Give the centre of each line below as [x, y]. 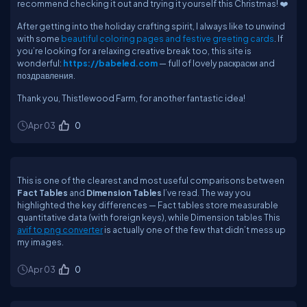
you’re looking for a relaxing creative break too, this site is [134, 51]
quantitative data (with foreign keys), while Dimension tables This [149, 217]
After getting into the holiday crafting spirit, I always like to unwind [151, 26]
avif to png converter [60, 230]
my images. [40, 242]
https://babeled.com [110, 63]
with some [39, 38]
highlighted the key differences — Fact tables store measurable [148, 205]
